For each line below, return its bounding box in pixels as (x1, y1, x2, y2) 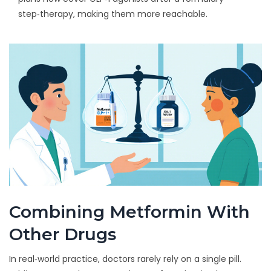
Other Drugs (9, 224, 116, 245)
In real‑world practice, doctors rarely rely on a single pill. (9, 253, 241, 266)
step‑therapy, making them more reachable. (18, 8, 207, 21)
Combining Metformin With (9, 201, 250, 223)
